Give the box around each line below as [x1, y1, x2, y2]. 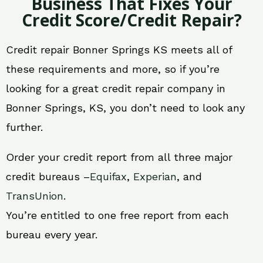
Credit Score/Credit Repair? [21, 8, 242, 31]
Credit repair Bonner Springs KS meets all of [6, 43, 232, 56]
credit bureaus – [6, 170, 90, 183]
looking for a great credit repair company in [6, 82, 225, 95]
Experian [133, 170, 177, 183]
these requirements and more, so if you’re [6, 62, 220, 75]
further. [6, 120, 43, 133]
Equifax [90, 170, 127, 183]
